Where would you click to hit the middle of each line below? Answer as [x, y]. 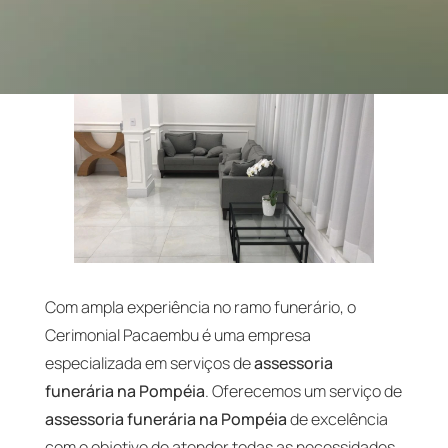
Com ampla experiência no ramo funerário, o [200, 306]
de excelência [337, 418]
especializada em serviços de [149, 362]
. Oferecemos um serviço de [303, 390]
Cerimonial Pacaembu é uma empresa [177, 334]
